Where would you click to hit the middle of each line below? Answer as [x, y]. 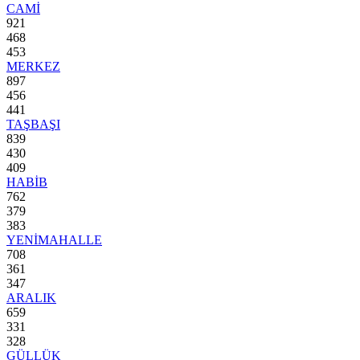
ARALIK [31, 297]
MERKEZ [33, 66]
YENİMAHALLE [54, 239]
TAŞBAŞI [33, 124]
